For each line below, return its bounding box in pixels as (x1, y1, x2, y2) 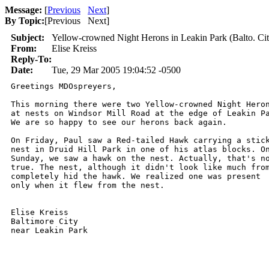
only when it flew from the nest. (11, 181, 169, 190)
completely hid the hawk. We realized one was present (11, 172, 265, 181)
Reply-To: (11, 54, 52, 64)
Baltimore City (11, 217, 83, 226)
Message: (5, 5, 42, 15)
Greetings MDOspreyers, (11, 82, 116, 91)
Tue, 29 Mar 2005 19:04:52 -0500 (52, 65, 181, 75)
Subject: (11, 32, 44, 43)
